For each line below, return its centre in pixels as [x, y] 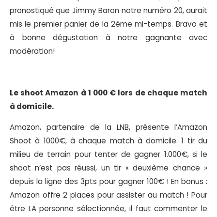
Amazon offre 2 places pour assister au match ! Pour [108, 195]
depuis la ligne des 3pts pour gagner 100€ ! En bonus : [108, 182]
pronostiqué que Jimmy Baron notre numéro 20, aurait [108, 10]
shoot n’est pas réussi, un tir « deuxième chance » [108, 168]
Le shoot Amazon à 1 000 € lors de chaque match [108, 93]
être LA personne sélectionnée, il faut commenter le [108, 209]
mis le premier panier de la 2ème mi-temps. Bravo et [108, 24]
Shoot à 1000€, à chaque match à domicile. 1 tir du [108, 141]
